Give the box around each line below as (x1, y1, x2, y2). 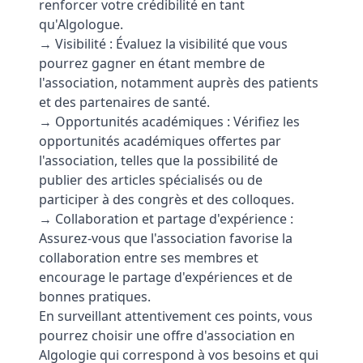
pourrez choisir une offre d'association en (39, 327, 295, 344)
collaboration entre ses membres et (39, 249, 258, 267)
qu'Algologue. (39, 15, 123, 33)
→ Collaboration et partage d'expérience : (39, 210, 293, 228)
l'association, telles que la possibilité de (39, 152, 278, 169)
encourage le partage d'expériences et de (39, 268, 293, 286)
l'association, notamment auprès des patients (39, 74, 318, 92)
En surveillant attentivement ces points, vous (39, 307, 313, 325)
